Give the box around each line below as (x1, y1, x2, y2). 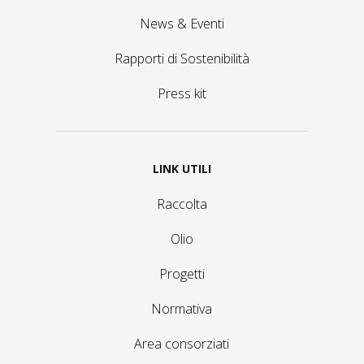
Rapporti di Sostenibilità (114, 50, 249, 68)
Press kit (157, 84, 206, 103)
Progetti (158, 265, 205, 284)
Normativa (151, 300, 213, 318)
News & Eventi (139, 15, 224, 33)
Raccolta (156, 195, 207, 214)
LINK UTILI (152, 161, 211, 177)
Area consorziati (134, 335, 230, 353)
